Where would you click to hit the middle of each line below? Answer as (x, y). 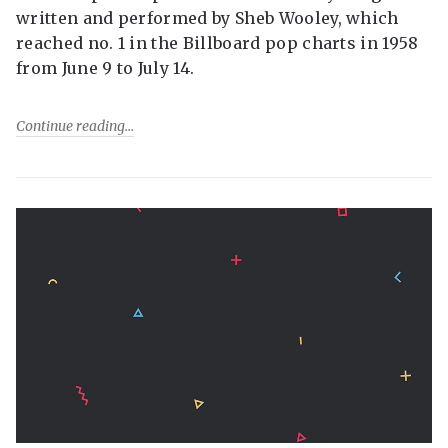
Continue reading (70, 126)
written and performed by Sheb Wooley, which (207, 18)
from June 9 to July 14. (105, 68)
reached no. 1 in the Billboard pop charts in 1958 (217, 43)
